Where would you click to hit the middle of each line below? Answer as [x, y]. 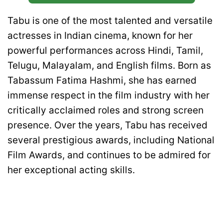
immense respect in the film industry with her [109, 95]
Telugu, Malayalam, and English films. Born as [109, 65]
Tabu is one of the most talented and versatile [110, 20]
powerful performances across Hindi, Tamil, [105, 50]
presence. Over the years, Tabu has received [108, 125]
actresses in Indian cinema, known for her [100, 35]
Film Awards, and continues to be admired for [109, 155]
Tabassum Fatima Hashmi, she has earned [102, 80]
